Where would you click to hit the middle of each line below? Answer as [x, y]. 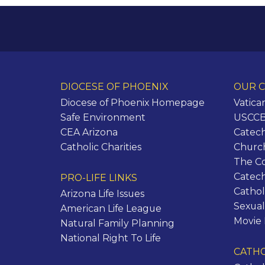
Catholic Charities [101, 147]
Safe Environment [103, 118]
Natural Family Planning [117, 223]
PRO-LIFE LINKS [99, 177]
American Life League [111, 208]
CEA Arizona [89, 132]
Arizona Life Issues [102, 193]
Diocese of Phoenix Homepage [132, 103]
